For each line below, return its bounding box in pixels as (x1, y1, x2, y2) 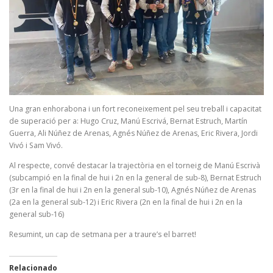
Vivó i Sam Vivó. (9, 140, 63, 151)
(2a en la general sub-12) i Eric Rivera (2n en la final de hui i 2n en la (9, 196, 243, 207)
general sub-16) (9, 208, 64, 219)
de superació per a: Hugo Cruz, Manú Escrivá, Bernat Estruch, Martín (9, 115, 247, 126)
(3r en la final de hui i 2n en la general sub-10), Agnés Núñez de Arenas (9, 184, 256, 195)
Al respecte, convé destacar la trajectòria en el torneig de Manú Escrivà (9, 160, 260, 171)
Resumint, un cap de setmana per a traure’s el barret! (9, 229, 196, 239)
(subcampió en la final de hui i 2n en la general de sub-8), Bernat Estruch (9, 172, 261, 183)
